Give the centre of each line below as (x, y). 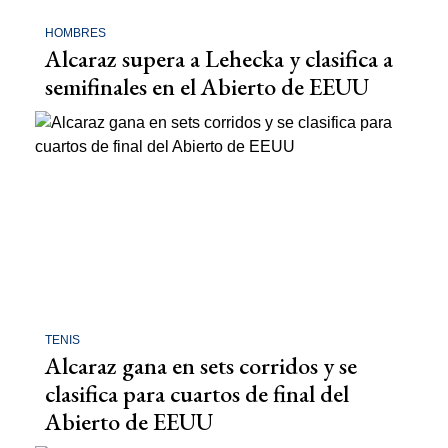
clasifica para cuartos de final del (197, 394)
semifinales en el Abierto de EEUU (207, 86)
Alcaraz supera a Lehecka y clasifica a (219, 58)
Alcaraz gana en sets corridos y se (201, 366)
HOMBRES (75, 32)
